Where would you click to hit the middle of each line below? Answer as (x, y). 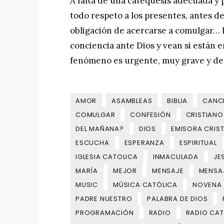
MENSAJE (168, 171)
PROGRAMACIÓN (105, 213)
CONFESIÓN (150, 115)
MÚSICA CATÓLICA (145, 185)
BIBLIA (177, 101)
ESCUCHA (92, 143)
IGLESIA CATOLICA (107, 157)
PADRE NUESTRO (104, 199)
